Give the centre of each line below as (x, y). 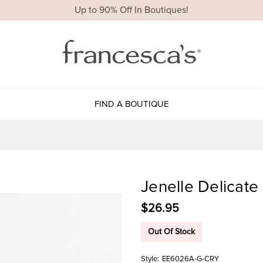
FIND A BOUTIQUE (131, 104)
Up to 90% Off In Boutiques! (131, 10)
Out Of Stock (171, 231)
